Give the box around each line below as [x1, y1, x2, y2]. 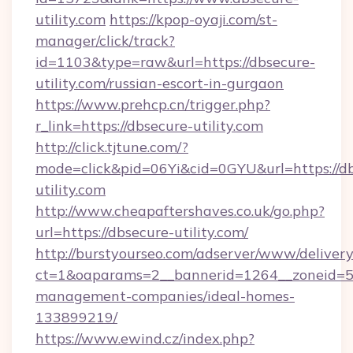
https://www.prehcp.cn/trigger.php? [35, 95, 270, 113]
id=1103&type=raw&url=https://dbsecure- [35, 53, 315, 71]
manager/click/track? [35, 32, 175, 50]
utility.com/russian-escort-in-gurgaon [35, 74, 284, 92]
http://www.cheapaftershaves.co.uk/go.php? [35, 202, 325, 220]
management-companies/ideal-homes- [35, 287, 295, 305]
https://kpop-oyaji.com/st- [110, 10, 277, 28]
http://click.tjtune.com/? [35, 138, 188, 156]
